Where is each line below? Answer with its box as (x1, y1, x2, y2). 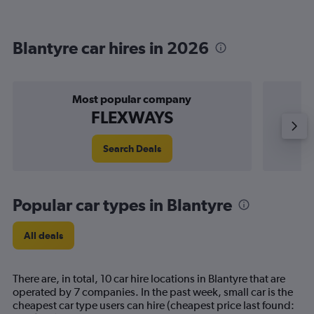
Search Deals (102, 143, 161, 154)
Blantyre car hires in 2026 (13, 38, 209, 57)
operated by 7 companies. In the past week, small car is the (13, 285, 293, 299)
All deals (24, 230, 63, 241)
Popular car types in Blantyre (13, 195, 232, 214)
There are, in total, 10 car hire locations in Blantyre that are (13, 272, 285, 285)
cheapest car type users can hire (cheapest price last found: (13, 299, 294, 312)
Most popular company (72, 93, 192, 105)
